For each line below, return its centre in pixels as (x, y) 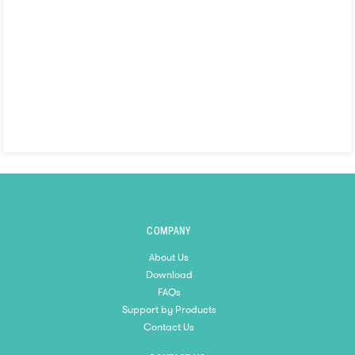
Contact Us (169, 327)
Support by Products (169, 310)
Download (169, 275)
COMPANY (169, 230)
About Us (169, 258)
